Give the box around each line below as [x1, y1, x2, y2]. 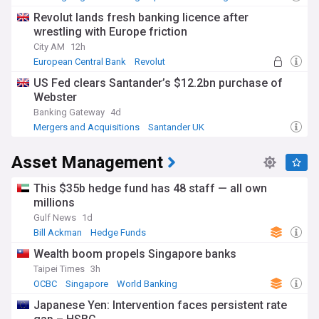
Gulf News [33, 212, 76, 223]
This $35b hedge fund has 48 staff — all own [33, 182, 267, 195]
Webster [33, 90, 77, 104]
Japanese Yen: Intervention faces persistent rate [33, 298, 287, 312]
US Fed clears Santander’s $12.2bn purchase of [33, 76, 283, 90]
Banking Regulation [36, 68, 116, 78]
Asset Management [11, 150, 163, 175]
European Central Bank [33, 56, 126, 67]
